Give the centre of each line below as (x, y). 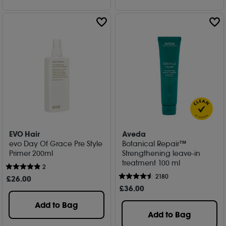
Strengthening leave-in (161, 154)
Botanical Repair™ (154, 144)
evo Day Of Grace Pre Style (56, 144)
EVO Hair (25, 134)
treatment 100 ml (151, 163)
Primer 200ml (31, 154)
